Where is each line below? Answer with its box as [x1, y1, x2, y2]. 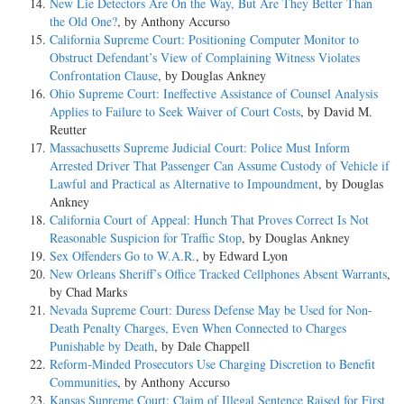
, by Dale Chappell [154, 336, 250, 354]
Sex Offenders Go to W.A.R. [50, 246, 196, 264]
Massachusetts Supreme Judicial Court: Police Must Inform [50, 138, 350, 156]
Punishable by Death [50, 336, 154, 354]
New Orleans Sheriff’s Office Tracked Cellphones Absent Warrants [50, 264, 387, 282]
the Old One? [50, 12, 117, 30]
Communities [50, 372, 117, 390]
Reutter [50, 120, 87, 138]
